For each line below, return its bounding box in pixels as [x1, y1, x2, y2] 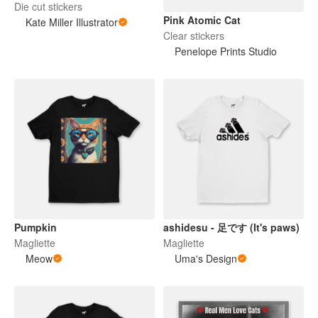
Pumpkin [14, 220, 57, 235]
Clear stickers [163, 28, 224, 43]
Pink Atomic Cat [163, 13, 241, 28]
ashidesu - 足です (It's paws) [163, 220, 300, 235]
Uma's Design [175, 251, 237, 266]
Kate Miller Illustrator [26, 14, 118, 29]
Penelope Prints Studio [175, 44, 277, 59]
